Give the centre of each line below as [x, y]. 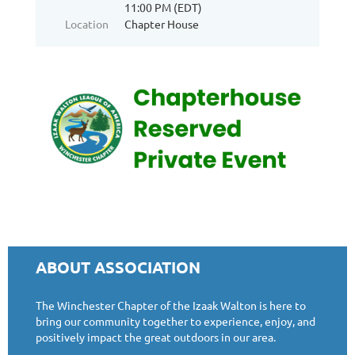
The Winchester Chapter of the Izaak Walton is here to [171, 305]
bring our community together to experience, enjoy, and [176, 321]
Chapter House [162, 24]
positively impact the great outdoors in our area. [156, 337]
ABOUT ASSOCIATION [118, 267]
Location [87, 24]
